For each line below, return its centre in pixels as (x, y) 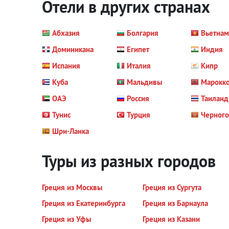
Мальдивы (144, 82)
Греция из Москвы (72, 187)
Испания (66, 66)
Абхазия (66, 33)
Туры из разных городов (129, 161)
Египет (138, 49)
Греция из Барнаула (175, 203)
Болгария (142, 33)
